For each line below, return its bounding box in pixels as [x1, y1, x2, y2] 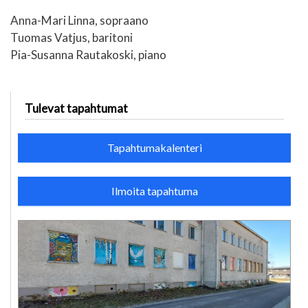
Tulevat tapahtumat [25, 100, 128, 115]
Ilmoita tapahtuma [111, 184, 198, 197]
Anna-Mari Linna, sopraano [10, 13, 148, 28]
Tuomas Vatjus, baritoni [10, 30, 133, 45]
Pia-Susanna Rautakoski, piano [10, 47, 166, 63]
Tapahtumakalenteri [107, 140, 202, 154]
